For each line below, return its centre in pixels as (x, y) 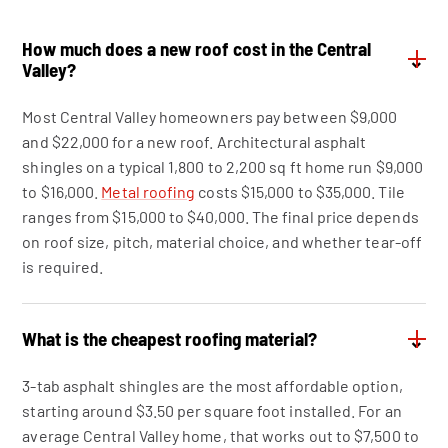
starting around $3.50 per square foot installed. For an (212, 410)
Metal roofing (148, 191)
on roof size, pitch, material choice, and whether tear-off (222, 241)
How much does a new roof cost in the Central (197, 48)
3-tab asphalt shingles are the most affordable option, (212, 385)
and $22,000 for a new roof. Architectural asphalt (194, 141)
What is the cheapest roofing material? (170, 338)
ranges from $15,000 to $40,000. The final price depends (220, 216)
